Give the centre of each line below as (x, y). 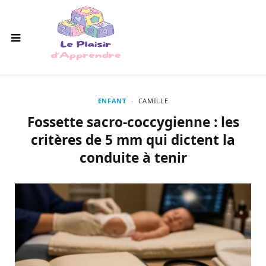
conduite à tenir (133, 158)
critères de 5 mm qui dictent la (133, 140)
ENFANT (112, 101)
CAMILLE (153, 101)
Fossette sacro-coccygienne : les (133, 122)
